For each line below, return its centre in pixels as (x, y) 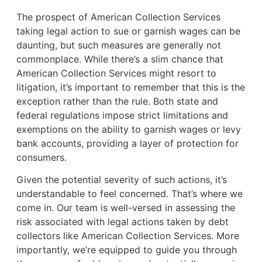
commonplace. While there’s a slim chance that (120, 59)
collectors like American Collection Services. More (127, 235)
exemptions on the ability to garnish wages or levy (128, 129)
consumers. (41, 157)
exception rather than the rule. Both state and (117, 101)
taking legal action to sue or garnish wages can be (128, 31)
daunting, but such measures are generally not (118, 45)
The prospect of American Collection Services (118, 17)
